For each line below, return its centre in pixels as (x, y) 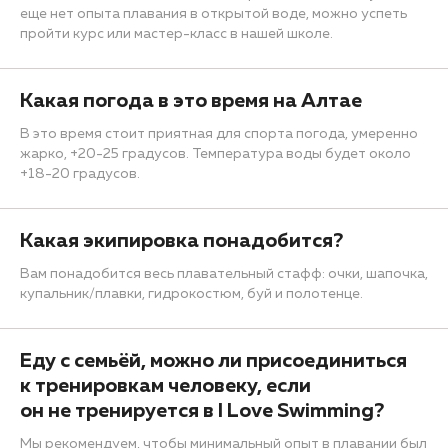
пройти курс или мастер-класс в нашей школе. (176, 33)
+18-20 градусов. (80, 173)
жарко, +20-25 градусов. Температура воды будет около (215, 153)
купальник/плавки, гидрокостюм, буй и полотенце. (191, 293)
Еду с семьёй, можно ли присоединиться (213, 360)
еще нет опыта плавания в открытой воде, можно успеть (213, 13)
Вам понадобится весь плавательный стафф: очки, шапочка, (224, 273)
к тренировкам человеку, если (165, 385)
